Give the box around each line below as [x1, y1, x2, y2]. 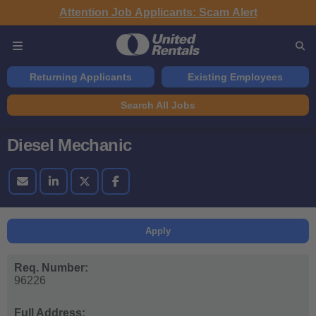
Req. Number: [14, 261, 88, 274]
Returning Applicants [30, 71, 132, 83]
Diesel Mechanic [7, 135, 132, 155]
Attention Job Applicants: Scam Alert [59, 6, 257, 18]
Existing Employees [188, 71, 283, 83]
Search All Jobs [121, 99, 195, 111]
